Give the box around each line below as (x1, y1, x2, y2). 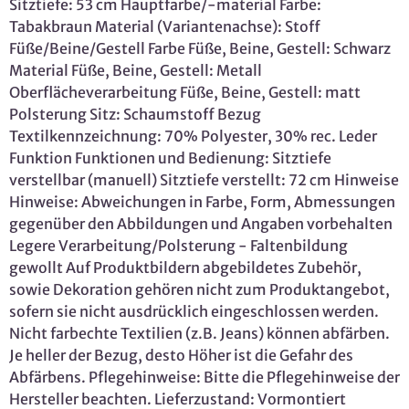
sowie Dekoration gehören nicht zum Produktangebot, (9, 280, 390, 299)
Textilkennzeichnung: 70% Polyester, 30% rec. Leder (9, 127, 377, 146)
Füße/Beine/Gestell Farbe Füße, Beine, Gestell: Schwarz (9, 39, 391, 58)
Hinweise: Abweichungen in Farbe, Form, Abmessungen (9, 193, 395, 212)
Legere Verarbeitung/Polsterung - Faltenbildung (9, 236, 348, 256)
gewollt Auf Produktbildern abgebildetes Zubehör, (9, 258, 362, 278)
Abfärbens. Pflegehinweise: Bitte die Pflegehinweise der (9, 368, 400, 387)
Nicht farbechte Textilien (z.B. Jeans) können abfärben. (9, 324, 390, 343)
